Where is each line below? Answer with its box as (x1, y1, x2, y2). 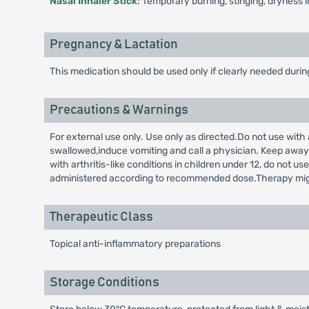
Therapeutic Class (49, 210, 153, 223)
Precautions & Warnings (49, 103, 188, 117)
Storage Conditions (49, 276, 159, 289)
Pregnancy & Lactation (49, 38, 178, 51)
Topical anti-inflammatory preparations (49, 238, 221, 250)
